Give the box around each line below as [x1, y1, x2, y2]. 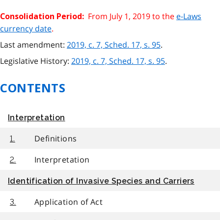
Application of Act [34, 196, 103, 207]
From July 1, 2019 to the [84, 11, 176, 22]
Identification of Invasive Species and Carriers [8, 176, 194, 186]
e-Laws [176, 11, 201, 22]
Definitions [34, 133, 77, 144]
